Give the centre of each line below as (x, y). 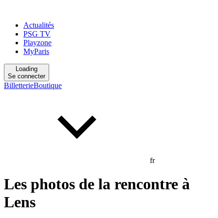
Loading (27, 69)
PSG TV (37, 34)
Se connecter (27, 76)
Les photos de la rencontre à (97, 184)
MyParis (36, 51)
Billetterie (19, 85)
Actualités (39, 25)
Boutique (48, 85)
